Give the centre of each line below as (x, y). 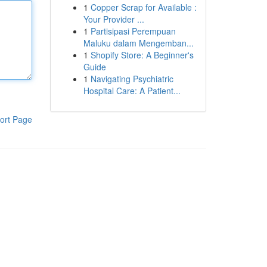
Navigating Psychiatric (132, 79)
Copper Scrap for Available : (143, 7)
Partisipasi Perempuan (133, 31)
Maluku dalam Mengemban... (138, 43)
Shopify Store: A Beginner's (142, 55)
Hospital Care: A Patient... (132, 91)
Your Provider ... (114, 19)
